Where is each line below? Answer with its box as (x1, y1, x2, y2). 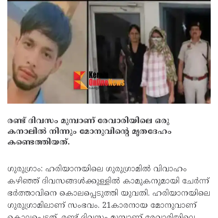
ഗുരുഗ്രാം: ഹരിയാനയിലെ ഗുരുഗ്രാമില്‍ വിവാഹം (7, 164, 187, 174)
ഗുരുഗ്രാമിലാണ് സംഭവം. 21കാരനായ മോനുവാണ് (7, 201, 197, 211)
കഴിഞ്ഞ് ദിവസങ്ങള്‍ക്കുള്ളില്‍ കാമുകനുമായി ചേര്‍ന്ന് (7, 177, 209, 186)
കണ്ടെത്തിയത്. (7, 138, 70, 147)
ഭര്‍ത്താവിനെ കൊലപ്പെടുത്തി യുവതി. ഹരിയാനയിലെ (7, 189, 210, 199)
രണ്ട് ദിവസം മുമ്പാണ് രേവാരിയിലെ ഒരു (7, 116, 169, 126)
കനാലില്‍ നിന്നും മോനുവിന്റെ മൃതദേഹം (7, 127, 172, 137)
